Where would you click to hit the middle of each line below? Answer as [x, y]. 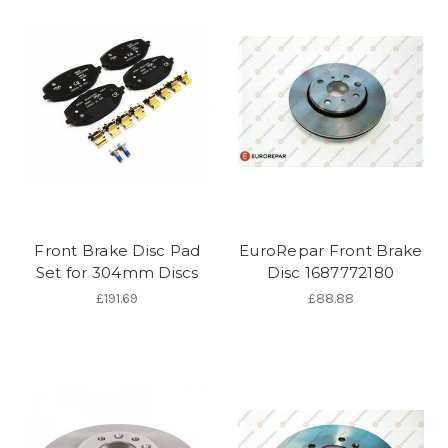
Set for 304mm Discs [117, 272]
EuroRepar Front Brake [331, 250]
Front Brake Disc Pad [117, 250]
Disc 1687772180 [331, 272]
